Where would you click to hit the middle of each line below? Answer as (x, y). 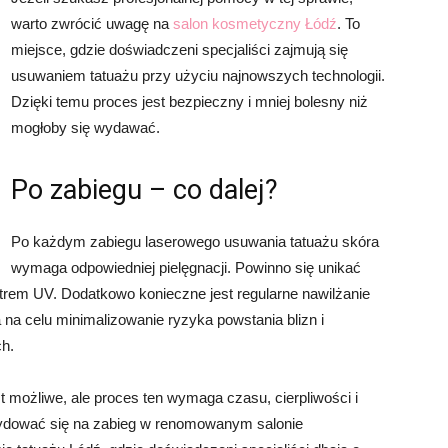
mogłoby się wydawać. (85, 127)
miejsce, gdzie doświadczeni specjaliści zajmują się (179, 49)
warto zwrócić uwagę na (92, 23)
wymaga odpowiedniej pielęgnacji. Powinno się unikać (186, 267)
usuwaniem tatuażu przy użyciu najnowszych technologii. (198, 75)
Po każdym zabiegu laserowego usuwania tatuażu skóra (195, 241)
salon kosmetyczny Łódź (255, 23)
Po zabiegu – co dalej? (144, 190)
